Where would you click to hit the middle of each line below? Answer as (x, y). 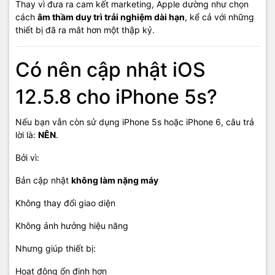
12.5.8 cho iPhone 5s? (116, 97)
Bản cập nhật (43, 180)
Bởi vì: (27, 158)
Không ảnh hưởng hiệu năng (72, 226)
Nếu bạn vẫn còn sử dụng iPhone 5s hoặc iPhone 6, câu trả (135, 122)
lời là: (27, 135)
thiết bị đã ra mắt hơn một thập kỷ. (85, 30)
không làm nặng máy (115, 180)
